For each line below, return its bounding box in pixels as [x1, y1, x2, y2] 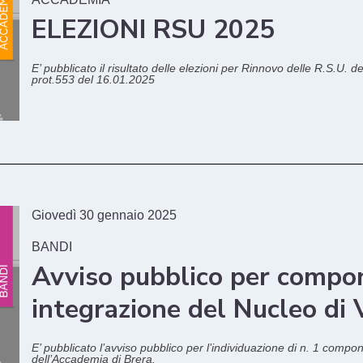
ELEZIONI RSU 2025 [32, 12, 275, 48]
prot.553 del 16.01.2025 [32, 73, 158, 87]
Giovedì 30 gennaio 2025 [32, 208, 177, 223]
